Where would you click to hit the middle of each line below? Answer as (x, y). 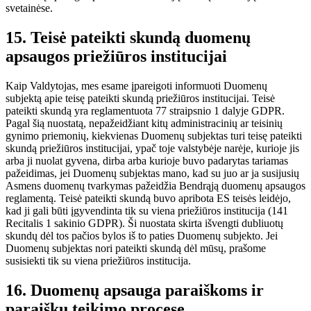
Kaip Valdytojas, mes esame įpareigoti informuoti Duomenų (136, 85)
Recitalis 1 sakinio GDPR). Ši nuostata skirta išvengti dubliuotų (144, 223)
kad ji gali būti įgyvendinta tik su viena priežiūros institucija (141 (147, 210)
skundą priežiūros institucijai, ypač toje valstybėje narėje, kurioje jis (152, 148)
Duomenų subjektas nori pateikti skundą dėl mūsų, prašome (136, 248)
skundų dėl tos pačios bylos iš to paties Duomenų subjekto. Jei (142, 235)
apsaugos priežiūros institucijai (116, 56)
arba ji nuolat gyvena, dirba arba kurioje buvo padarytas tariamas (147, 160)
